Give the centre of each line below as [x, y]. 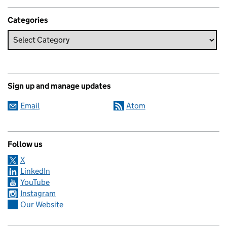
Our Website [42, 204]
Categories [28, 20]
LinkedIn [35, 171]
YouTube [35, 182]
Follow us [25, 144]
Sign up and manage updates [59, 86]
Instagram [38, 193]
